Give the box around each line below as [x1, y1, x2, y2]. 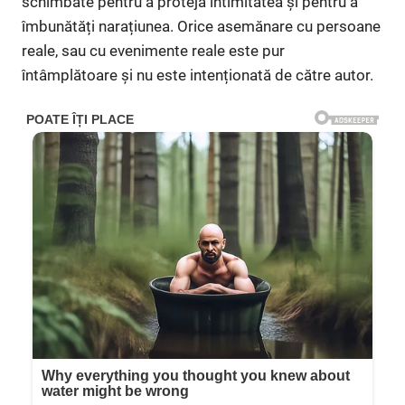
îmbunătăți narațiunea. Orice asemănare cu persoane [22, 16, 381, 35]
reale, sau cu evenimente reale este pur [22, 41, 285, 60]
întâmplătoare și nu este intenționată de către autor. [22, 65, 373, 84]
